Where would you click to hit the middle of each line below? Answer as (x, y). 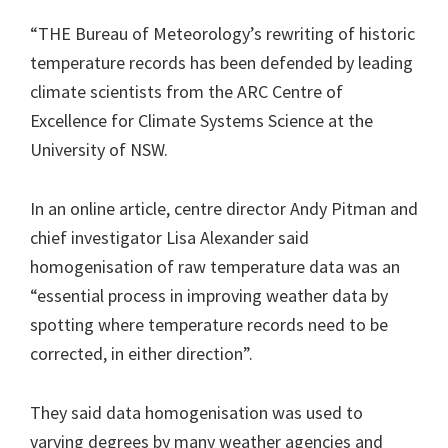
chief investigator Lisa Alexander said (169, 237)
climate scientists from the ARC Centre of (186, 91)
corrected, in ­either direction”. (141, 353)
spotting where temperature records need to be (209, 324)
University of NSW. (99, 149)
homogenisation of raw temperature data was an (215, 266)
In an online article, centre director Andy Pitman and (224, 208)
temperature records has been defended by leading (221, 62)
